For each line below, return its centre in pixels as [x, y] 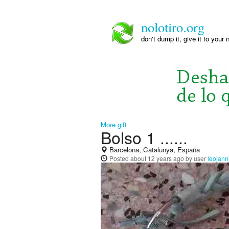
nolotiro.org [173, 27]
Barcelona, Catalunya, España [154, 150]
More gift [114, 124]
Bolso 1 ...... [144, 137]
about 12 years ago [157, 158]
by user [196, 158]
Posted [120, 158]
